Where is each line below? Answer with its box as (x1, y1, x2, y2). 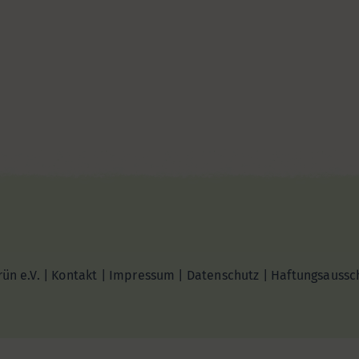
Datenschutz (186, 268, 260, 283)
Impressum (108, 268, 175, 283)
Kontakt (51, 268, 98, 283)
